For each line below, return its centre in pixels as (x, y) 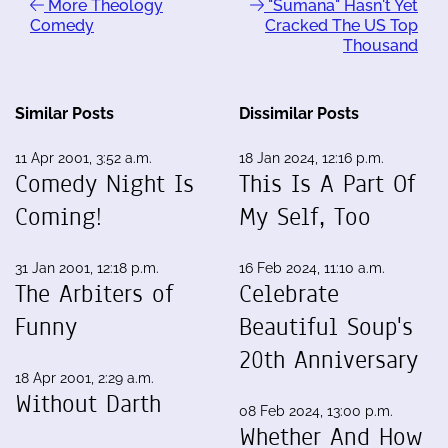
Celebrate (289, 293)
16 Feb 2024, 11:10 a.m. (312, 267)
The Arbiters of (94, 293)
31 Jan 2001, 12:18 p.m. (87, 267)
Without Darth (88, 403)
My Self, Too (305, 216)
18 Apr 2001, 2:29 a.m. (84, 377)
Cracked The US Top (341, 25)
